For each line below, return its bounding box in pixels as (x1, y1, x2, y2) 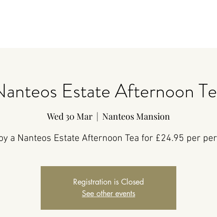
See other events (82, 188, 135, 199)
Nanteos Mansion (102, 110, 170, 122)
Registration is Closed (73, 177, 144, 187)
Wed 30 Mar (47, 110, 93, 122)
